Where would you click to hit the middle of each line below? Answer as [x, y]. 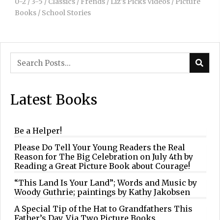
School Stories [66, 13]
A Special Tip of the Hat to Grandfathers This [103, 209]
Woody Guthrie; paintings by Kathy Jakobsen [102, 192]
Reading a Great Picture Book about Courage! [102, 166]
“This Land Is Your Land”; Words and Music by [105, 183]
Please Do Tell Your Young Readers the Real [99, 148]
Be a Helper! [38, 131]
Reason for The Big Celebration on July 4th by [103, 157]
